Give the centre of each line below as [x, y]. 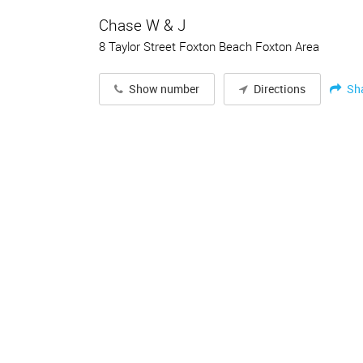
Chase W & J [142, 25]
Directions [279, 89]
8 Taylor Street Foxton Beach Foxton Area [209, 46]
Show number [163, 89]
